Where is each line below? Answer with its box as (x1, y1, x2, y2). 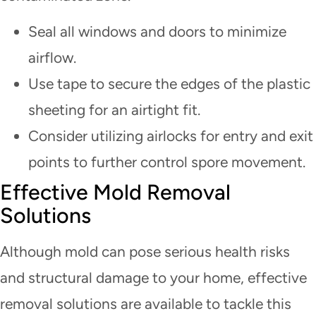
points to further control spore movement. (28, 153, 305, 171)
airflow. (28, 49, 76, 67)
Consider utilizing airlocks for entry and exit (28, 127, 313, 145)
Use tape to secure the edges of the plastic (28, 75, 310, 93)
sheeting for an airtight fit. (28, 101, 200, 119)
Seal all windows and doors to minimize (28, 23, 286, 41)
